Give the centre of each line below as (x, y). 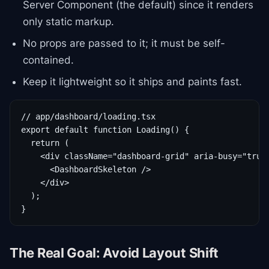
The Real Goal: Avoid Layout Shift (114, 253)
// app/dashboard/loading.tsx (88, 116)
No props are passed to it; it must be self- (124, 43)
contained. (48, 60)
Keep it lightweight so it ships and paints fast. (132, 82)
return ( (45, 143)
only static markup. (68, 22)
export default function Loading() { (105, 130)
